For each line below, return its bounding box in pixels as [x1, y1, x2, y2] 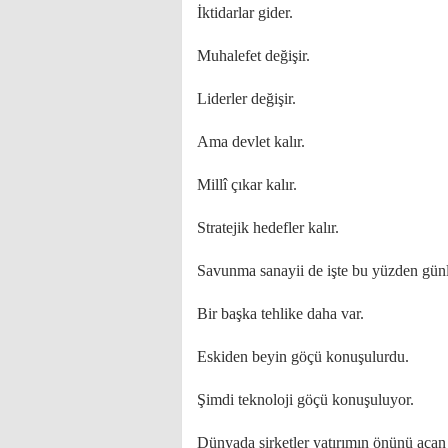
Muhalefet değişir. [197, 47, 310, 64]
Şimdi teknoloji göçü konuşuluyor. [197, 391, 414, 408]
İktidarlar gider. [197, 4, 293, 21]
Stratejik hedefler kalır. [197, 219, 339, 236]
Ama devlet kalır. [197, 133, 305, 150]
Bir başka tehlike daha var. [197, 305, 364, 322]
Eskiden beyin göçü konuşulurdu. [197, 348, 409, 365]
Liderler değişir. [197, 90, 296, 107]
